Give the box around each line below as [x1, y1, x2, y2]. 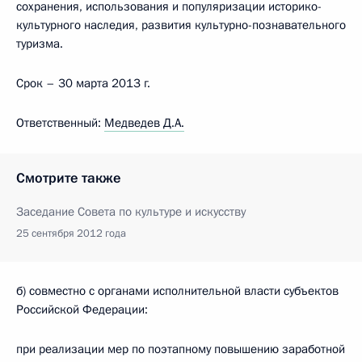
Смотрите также [16, 169, 121, 187]
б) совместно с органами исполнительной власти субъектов [16, 283, 339, 299]
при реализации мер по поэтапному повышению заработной [16, 341, 345, 357]
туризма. [16, 36, 63, 52]
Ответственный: [16, 115, 104, 131]
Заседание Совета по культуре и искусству [16, 204, 246, 220]
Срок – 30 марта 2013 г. [16, 75, 150, 91]
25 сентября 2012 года [16, 226, 126, 241]
